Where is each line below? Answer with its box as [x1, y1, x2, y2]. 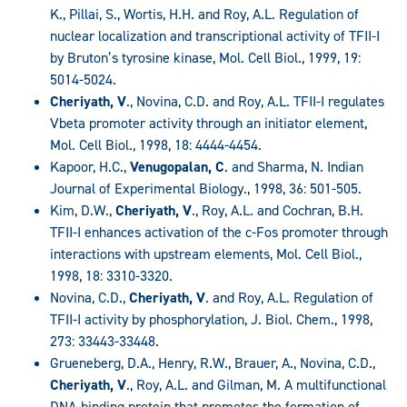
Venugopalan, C [130, 156, 224, 176]
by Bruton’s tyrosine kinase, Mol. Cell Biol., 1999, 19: [50, 47, 361, 67]
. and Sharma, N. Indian [224, 156, 363, 176]
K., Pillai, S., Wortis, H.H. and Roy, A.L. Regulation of [50, 4, 359, 24]
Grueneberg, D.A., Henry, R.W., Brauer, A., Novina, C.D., [50, 352, 375, 372]
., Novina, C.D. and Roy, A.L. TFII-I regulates [126, 91, 384, 111]
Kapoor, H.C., [50, 156, 130, 176]
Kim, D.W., [50, 200, 115, 220]
